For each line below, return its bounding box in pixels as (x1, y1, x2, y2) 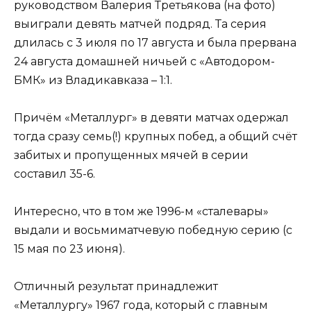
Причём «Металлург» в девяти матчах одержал (14, 111, 289, 125)
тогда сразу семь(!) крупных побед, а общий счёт (14, 130, 297, 144)
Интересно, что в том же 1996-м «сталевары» (14, 205, 269, 219)
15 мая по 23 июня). (14, 242, 125, 256)
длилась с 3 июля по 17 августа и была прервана (14, 35, 296, 49)
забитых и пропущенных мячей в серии (14, 149, 249, 162)
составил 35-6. (14, 167, 95, 181)
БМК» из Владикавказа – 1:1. (14, 73, 172, 87)
